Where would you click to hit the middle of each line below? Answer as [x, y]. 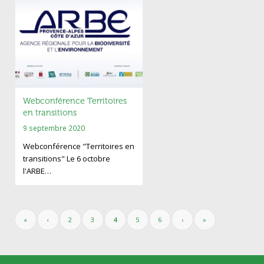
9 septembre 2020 [54, 128]
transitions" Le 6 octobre [66, 159]
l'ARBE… [37, 171]
